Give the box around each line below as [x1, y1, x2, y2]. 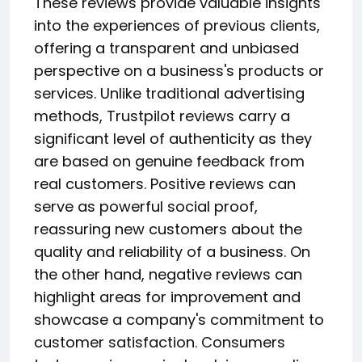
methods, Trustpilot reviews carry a [34, 105, 290, 126]
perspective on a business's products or [34, 60, 324, 81]
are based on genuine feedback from [34, 150, 305, 171]
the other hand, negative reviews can [34, 263, 302, 284]
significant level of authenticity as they [34, 128, 312, 149]
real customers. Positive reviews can [34, 173, 296, 194]
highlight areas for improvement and [34, 286, 301, 307]
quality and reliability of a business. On [34, 241, 310, 262]
